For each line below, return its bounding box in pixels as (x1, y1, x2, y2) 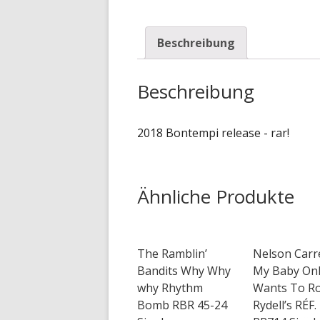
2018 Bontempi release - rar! (137, 124, 289, 141)
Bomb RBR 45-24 (137, 296, 227, 313)
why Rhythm (137, 279, 203, 296)
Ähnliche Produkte (137, 183, 294, 209)
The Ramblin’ (137, 245, 207, 261)
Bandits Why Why (137, 262, 231, 279)
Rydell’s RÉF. (252, 296, 316, 313)
